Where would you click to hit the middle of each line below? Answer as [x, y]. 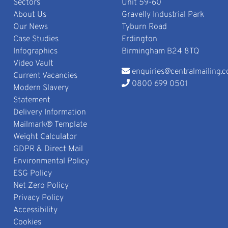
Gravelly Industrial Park [163, 15]
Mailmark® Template [50, 125]
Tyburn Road [144, 27]
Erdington [139, 39]
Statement [32, 101]
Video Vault [33, 64]
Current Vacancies [45, 76]
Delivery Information [49, 113]
